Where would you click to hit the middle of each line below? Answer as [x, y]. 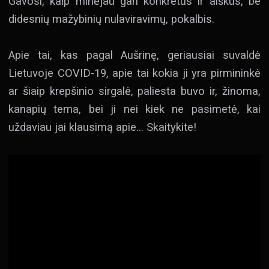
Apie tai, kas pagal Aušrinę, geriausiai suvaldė [134, 55]
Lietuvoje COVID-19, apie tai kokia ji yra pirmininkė [134, 73]
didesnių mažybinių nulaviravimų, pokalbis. [113, 19]
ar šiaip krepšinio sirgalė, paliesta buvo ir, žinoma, [134, 91]
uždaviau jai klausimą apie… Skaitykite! [104, 127]
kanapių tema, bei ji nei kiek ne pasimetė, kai [134, 109]
